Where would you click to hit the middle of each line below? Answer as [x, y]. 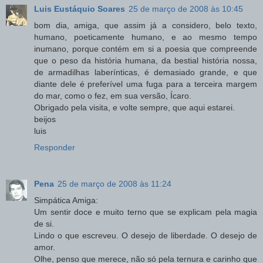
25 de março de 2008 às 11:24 [114, 183]
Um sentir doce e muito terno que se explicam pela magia [146, 212]
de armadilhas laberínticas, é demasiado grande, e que [146, 72]
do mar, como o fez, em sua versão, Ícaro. [113, 95]
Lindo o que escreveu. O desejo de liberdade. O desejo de [146, 235]
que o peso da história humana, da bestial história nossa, [146, 60]
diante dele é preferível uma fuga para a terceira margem [146, 84]
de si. [44, 223]
